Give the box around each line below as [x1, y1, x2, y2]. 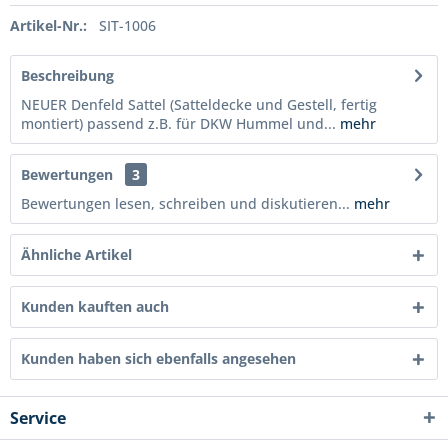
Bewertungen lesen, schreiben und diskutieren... [21, 194, 350, 214]
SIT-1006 [99, 16, 156, 36]
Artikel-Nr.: [10, 16, 87, 36]
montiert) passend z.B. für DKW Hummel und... [21, 114, 336, 134]
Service [10, 407, 66, 430]
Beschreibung [21, 66, 114, 86]
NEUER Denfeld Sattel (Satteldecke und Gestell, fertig [21, 95, 377, 115]
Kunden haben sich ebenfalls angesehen [21, 349, 296, 369]
